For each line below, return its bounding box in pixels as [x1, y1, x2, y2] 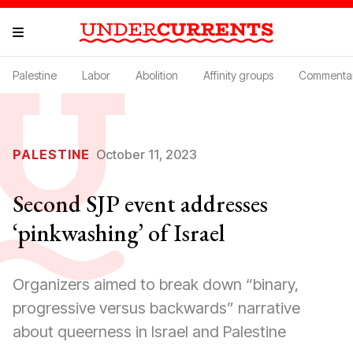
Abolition [136, 69, 178, 82]
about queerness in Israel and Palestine [13, 322, 286, 341]
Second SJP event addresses [13, 188, 268, 219]
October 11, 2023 [96, 147, 197, 162]
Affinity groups [203, 69, 273, 82]
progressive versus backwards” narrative [13, 299, 300, 318]
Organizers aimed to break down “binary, [13, 275, 299, 294]
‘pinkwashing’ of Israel [13, 217, 225, 248]
